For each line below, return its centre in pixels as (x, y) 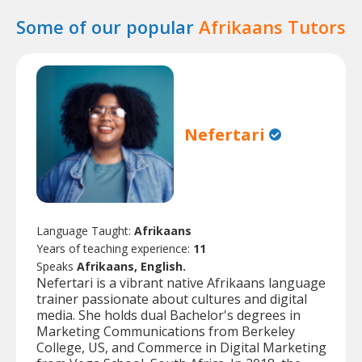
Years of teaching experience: (115, 249)
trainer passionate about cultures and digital (172, 299)
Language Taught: (85, 231)
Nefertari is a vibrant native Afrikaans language (181, 283)
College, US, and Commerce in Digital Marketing (181, 348)
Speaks (57, 267)
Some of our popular (107, 27)
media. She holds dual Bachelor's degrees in (168, 316)
